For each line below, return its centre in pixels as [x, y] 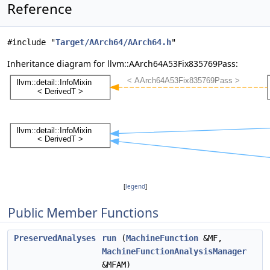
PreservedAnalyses [55, 238]
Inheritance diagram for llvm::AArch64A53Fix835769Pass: [123, 64]
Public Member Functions [83, 213]
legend [135, 187]
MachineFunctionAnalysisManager [174, 251]
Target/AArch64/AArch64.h [113, 42]
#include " [31, 42]
